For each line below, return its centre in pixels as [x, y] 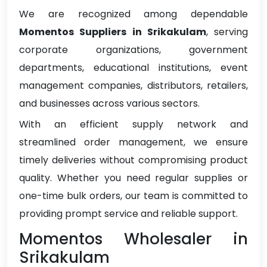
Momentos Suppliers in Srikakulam [113, 32]
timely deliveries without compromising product [133, 160]
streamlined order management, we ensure [133, 142]
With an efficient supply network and [133, 125]
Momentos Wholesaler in [133, 239]
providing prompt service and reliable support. [128, 214]
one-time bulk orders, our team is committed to [133, 196]
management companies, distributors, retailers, [133, 86]
